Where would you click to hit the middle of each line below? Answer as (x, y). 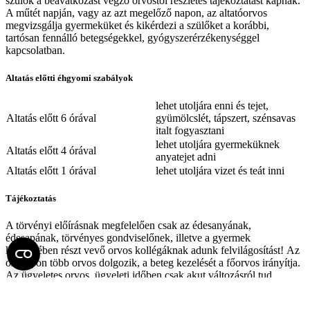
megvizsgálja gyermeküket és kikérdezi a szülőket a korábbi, (137, 26)
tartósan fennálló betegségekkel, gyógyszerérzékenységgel (133, 38)
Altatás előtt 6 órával (51, 118)
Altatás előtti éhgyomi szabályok (69, 77)
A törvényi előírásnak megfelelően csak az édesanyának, (128, 226)
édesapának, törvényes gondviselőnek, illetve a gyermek (128, 238)
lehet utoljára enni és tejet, (212, 105)
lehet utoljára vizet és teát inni (220, 170)
